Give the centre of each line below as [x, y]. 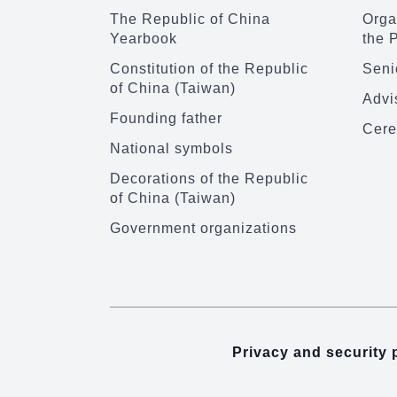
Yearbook [144, 39]
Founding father [166, 119]
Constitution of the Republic [209, 69]
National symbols [171, 149]
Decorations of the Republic [209, 179]
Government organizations [203, 229]
